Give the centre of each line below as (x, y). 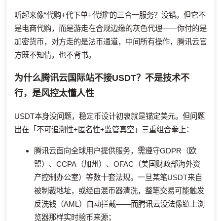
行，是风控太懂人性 (54, 93)
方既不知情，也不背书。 (55, 55)
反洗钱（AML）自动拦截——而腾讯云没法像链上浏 (119, 204)
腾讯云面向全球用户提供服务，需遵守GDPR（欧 (115, 150)
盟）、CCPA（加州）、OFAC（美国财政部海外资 (117, 164)
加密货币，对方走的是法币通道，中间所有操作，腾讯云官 (110, 41)
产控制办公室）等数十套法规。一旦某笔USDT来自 (118, 177)
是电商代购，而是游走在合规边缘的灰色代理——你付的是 (110, 28)
